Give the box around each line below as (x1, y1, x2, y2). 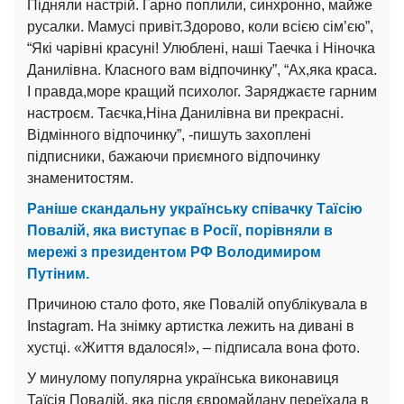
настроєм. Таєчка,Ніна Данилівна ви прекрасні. (27, 105, 344, 121)
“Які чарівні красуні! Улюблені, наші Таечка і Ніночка (27, 40, 375, 56)
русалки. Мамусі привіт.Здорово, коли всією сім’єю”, (27, 18, 373, 34)
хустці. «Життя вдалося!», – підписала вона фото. (27, 339, 360, 355)
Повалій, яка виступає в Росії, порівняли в (27, 222, 333, 238)
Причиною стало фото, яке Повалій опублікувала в (27, 296, 368, 312)
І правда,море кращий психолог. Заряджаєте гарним (27, 83, 377, 99)
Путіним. (27, 265, 89, 281)
